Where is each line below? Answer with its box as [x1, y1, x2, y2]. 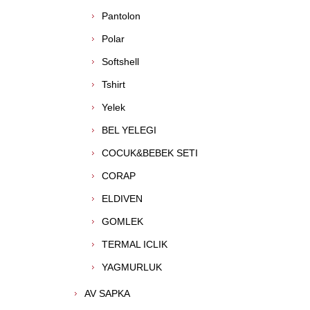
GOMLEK [102, 216, 143, 227]
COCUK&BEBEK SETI [102, 147, 198, 158]
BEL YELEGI [102, 125, 156, 136]
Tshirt [102, 79, 125, 90]
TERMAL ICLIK [102, 239, 167, 250]
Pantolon [102, 10, 140, 21]
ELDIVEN [102, 193, 143, 204]
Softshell [102, 56, 139, 67]
